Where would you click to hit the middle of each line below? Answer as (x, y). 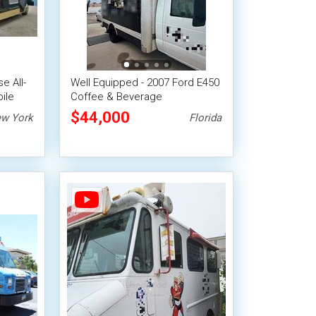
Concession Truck (114, 111)
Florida (205, 118)
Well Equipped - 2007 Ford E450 (145, 83)
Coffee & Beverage (117, 97)
